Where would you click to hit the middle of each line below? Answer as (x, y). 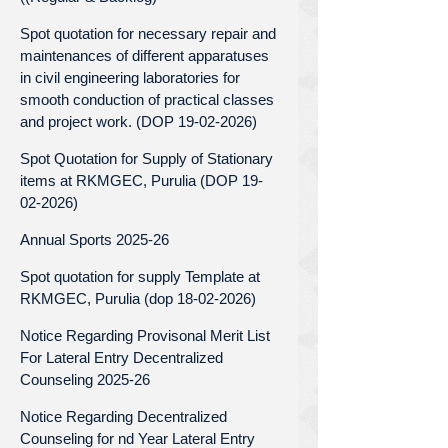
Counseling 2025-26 (85, 379)
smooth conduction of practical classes (147, 99)
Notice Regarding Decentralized (123, 416)
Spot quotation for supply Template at (140, 276)
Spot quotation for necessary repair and (148, 33)
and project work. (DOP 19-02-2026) (138, 121)
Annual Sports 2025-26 (94, 239)
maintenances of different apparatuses (144, 55)
